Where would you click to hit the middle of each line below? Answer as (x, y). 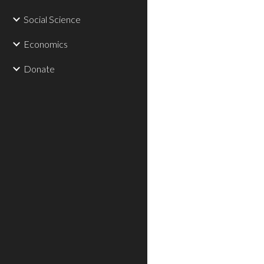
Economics (46, 44)
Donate (39, 69)
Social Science (52, 19)
